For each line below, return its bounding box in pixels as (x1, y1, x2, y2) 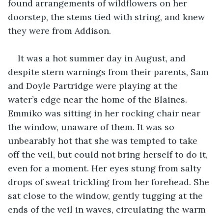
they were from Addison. (8, 25, 111, 36)
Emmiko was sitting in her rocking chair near (8, 107, 203, 119)
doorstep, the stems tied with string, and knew (8, 11, 207, 23)
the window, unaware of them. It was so (8, 121, 177, 133)
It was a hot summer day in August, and (18, 52, 188, 64)
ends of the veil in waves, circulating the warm (8, 203, 208, 215)
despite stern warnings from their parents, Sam (8, 66, 211, 78)
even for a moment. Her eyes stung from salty (8, 162, 204, 174)
